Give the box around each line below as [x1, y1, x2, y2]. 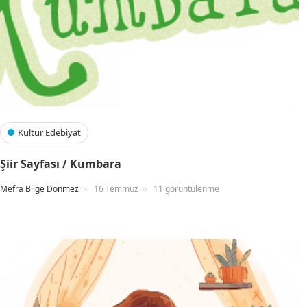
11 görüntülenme [153, 183, 219, 195]
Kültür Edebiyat [18, 126, 81, 138]
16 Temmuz [94, 183, 138, 195]
